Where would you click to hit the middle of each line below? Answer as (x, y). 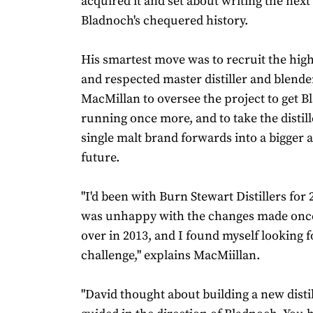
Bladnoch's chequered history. (165, 20)
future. (100, 157)
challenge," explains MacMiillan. (170, 255)
